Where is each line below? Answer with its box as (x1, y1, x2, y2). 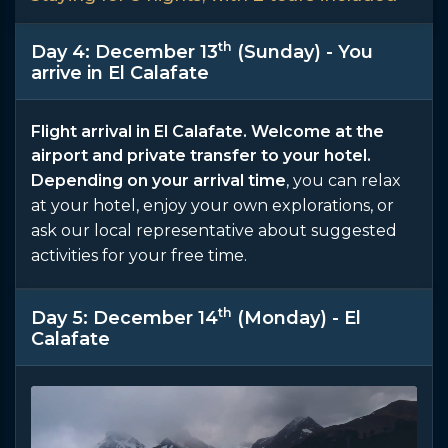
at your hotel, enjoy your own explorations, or (31, 195, 394, 215)
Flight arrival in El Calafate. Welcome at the (31, 121, 384, 141)
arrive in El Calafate (31, 61, 209, 84)
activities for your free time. (31, 245, 247, 265)
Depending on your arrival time (31, 170, 286, 190)
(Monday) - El (232, 306, 361, 329)
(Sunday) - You (232, 40, 373, 63)
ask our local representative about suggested (31, 220, 397, 240)
